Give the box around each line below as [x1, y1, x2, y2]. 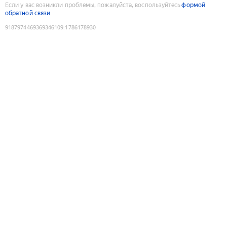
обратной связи [5, 9, 51, 17]
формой [181, 1, 205, 9]
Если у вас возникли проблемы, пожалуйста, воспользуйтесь [5, 1, 181, 9]
